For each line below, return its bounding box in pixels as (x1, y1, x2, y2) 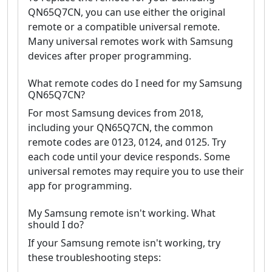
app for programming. (28, 179, 132, 193)
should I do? (28, 218, 84, 232)
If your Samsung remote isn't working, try (28, 236, 220, 250)
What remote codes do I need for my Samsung (28, 76, 242, 90)
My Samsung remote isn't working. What (28, 206, 216, 220)
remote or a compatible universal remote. (28, 20, 220, 34)
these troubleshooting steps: (28, 251, 161, 265)
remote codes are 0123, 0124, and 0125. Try (28, 135, 226, 149)
